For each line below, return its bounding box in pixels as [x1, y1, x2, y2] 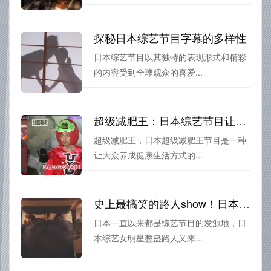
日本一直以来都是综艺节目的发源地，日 [94, 216, 246, 229]
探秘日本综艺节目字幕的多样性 [94, 29, 246, 45]
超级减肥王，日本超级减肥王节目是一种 [94, 133, 246, 146]
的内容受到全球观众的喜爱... [94, 65, 203, 78]
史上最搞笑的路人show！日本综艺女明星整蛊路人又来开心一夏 [239, 195, 250, 211]
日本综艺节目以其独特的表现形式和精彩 [94, 50, 246, 63]
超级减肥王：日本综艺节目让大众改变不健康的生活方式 [235, 112, 246, 128]
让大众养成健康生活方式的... [94, 148, 203, 161]
